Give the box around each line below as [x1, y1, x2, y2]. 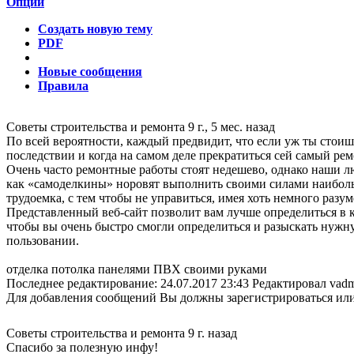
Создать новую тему [38, 21, 153, 36]
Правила [38, 78, 88, 92]
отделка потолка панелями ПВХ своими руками [6, 262, 267, 276]
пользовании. [6, 233, 79, 247]
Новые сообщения [38, 64, 142, 78]
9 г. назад [188, 326, 237, 340]
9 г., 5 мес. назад [188, 119, 275, 134]
